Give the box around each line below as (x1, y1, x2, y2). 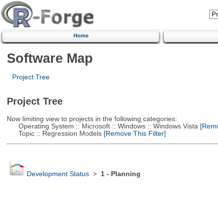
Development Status (26, 170, 89, 178)
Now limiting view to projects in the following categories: (6, 115, 177, 123)
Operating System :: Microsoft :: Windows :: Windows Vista (6, 122, 198, 130)
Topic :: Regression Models (6, 129, 102, 137)
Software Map (6, 50, 93, 66)
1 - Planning (100, 170, 141, 178)
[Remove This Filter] (101, 129, 166, 137)
